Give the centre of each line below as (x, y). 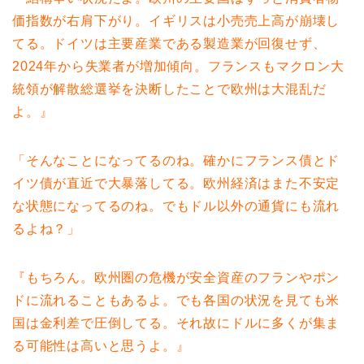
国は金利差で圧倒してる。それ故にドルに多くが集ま (176, 323)
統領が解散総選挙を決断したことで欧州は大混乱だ (169, 89)
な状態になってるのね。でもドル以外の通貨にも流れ (176, 206)
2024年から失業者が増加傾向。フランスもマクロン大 (178, 66)
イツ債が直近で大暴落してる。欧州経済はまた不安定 (176, 183)
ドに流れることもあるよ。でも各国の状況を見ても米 (176, 300)
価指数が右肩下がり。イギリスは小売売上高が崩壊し (176, 20)
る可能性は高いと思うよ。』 (101, 345)
